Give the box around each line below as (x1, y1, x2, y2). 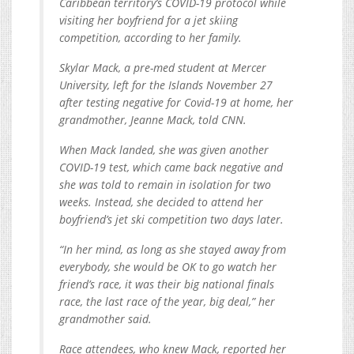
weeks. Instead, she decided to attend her (59, 194, 263, 209)
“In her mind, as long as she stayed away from (59, 241, 286, 257)
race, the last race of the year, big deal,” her (59, 293, 275, 309)
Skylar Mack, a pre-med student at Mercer (59, 59, 266, 75)
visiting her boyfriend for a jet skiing (59, 12, 238, 28)
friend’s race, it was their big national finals (59, 276, 274, 292)
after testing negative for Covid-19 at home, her (59, 94, 293, 110)
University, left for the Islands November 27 (59, 77, 273, 92)
